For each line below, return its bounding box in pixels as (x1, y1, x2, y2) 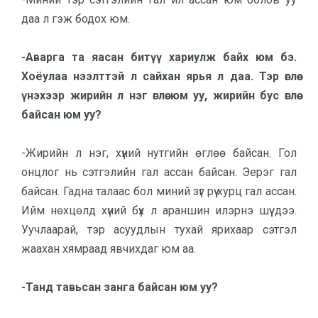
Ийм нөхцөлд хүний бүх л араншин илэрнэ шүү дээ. (21, 204, 297, 217)
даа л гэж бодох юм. (21, 12, 133, 26)
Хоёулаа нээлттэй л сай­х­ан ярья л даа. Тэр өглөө (21, 70, 297, 83)
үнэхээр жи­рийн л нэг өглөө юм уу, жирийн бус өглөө (21, 89, 297, 102)
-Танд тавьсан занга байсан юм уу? (21, 280, 218, 294)
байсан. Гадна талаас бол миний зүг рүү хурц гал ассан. (21, 185, 297, 198)
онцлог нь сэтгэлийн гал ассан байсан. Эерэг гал (21, 165, 297, 179)
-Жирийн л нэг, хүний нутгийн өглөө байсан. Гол (21, 146, 297, 160)
